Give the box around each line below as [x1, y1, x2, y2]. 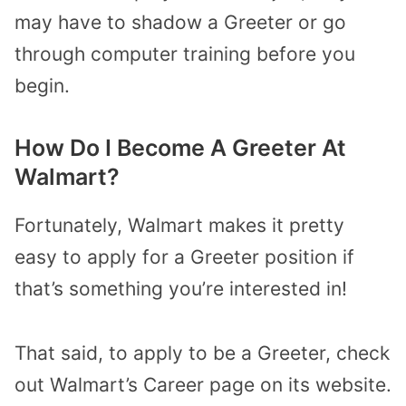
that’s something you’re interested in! [14, 277, 347, 301]
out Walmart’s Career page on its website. [14, 373, 391, 396]
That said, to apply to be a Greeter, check [14, 342, 390, 364]
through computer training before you [14, 42, 355, 65]
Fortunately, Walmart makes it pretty [14, 214, 344, 237]
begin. [14, 73, 70, 97]
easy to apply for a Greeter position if [14, 246, 354, 269]
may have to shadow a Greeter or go [14, 10, 346, 34]
